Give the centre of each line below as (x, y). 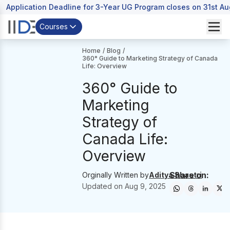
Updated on (104, 186)
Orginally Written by (116, 175)
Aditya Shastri (176, 175)
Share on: (189, 175)
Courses (54, 26)
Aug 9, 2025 (146, 186)
